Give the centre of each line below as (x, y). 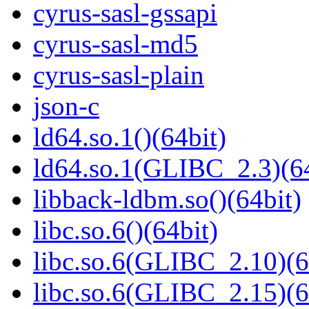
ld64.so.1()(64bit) (130, 137)
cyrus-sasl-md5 (116, 44)
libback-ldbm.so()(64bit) (167, 199)
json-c (66, 106)
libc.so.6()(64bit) (126, 230)
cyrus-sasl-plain (119, 75)
